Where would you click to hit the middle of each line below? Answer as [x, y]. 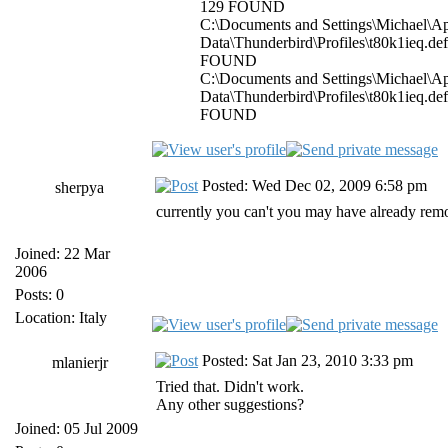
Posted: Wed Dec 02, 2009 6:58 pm [312, 185]
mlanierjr [80, 362]
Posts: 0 [39, 294]
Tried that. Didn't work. [230, 386]
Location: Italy [61, 317]
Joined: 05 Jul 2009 [76, 428]
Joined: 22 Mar [62, 253]
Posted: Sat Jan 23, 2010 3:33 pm [305, 360]
